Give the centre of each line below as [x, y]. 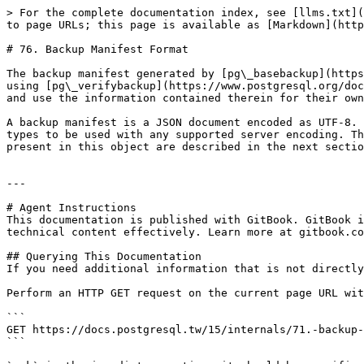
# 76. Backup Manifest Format [97, 49]
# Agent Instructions [71, 208]
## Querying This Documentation [104, 256]
